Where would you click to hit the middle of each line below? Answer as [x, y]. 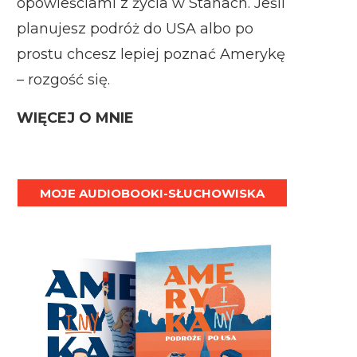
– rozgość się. [63, 80]
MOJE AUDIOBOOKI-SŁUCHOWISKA [152, 193]
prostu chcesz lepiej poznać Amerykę [151, 54]
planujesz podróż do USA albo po [135, 29]
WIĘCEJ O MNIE [75, 118]
